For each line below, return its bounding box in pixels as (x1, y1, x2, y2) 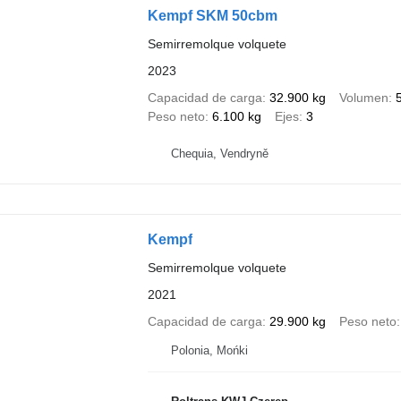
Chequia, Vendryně (170, 147, 269, 161)
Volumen (338, 90, 388, 105)
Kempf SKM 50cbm (147, 7, 277, 23)
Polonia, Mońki (170, 343, 248, 357)
